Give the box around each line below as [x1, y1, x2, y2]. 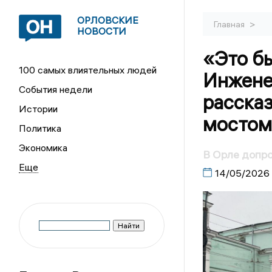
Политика [19, 122, 62, 134]
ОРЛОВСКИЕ [77, 14, 139, 26]
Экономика [19, 141, 68, 154]
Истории [19, 103, 58, 115]
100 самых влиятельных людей [19, 64, 157, 76]
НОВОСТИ [77, 25, 127, 37]
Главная [213, 19, 246, 30]
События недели [19, 83, 93, 95]
